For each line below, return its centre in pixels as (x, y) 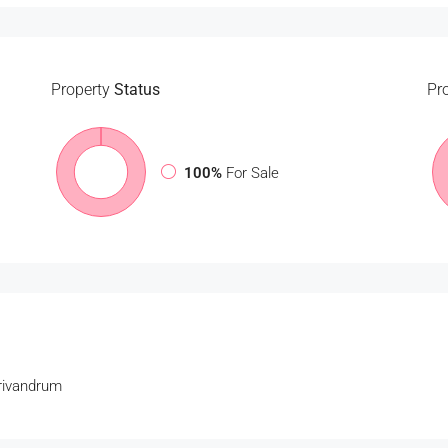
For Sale (252, 172)
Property (80, 89)
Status (134, 89)
